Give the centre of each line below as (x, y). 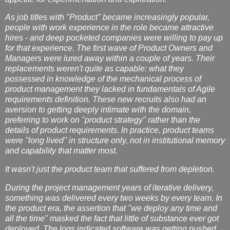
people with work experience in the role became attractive (109, 28)
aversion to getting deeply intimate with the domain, (98, 110)
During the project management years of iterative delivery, (109, 188)
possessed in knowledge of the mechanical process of (103, 79)
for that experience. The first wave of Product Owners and (109, 48)
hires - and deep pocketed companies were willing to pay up (114, 38)
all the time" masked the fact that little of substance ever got (112, 219)
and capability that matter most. (61, 151)
